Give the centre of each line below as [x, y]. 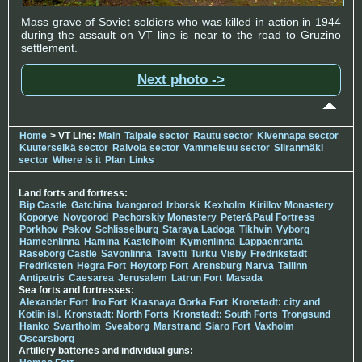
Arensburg [217, 265]
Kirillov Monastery [292, 205]
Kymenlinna [208, 241]
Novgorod [86, 217]
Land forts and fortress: [73, 193]
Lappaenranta [271, 241]
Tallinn [293, 265]
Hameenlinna [50, 241]
